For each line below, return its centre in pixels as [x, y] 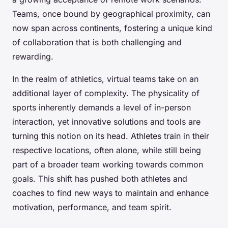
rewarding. [33, 57]
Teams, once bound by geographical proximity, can [111, 14]
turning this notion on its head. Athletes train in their [111, 136]
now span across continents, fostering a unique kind [112, 28]
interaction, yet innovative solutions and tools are [106, 122]
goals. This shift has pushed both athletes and [100, 179]
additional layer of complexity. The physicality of [106, 93]
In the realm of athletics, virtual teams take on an [105, 79]
